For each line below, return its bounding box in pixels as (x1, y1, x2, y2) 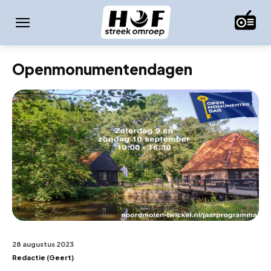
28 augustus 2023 (12, 240, 74, 249)
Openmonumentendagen (12, 59, 192, 78)
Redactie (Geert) (12, 253, 74, 262)
